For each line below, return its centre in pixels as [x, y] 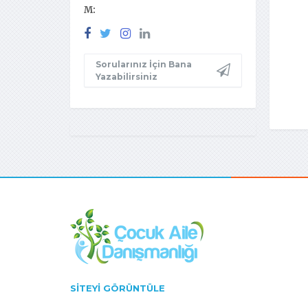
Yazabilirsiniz [126, 77]
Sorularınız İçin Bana [144, 65]
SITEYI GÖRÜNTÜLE [118, 288]
